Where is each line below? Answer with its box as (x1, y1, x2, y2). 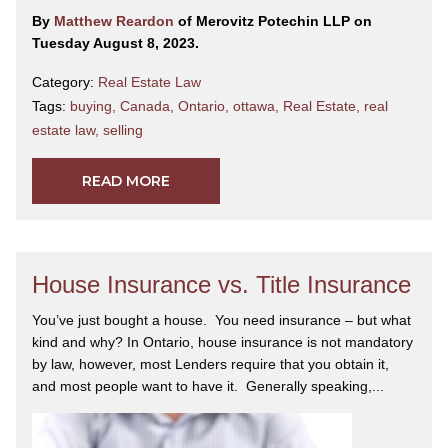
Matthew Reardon (54, 12, 178, 29)
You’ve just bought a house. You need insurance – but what (32, 311, 411, 328)
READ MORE (82, 171, 170, 190)
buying (70, 97, 112, 114)
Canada (120, 97, 170, 114)
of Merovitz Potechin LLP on (178, 12, 372, 29)
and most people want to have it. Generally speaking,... (32, 377, 384, 394)
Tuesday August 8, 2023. (32, 34, 199, 51)
